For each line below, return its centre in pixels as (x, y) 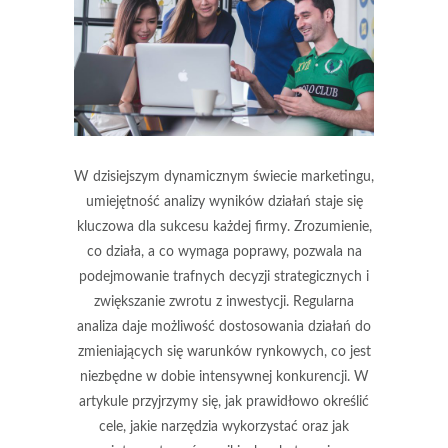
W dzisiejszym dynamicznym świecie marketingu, (224, 177)
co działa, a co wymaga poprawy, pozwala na (224, 252)
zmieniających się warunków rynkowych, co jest (224, 352)
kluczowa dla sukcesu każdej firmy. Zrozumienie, (224, 227)
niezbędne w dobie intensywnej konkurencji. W (224, 377)
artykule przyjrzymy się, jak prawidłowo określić (224, 402)
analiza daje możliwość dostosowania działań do (224, 327)
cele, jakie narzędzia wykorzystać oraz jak (224, 427)
